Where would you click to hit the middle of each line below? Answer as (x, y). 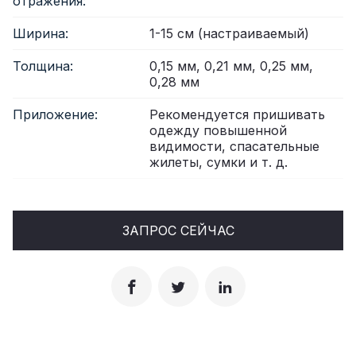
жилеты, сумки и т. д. (219, 162)
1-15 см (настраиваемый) (229, 33)
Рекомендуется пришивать (237, 114)
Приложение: (55, 114)
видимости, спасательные (234, 146)
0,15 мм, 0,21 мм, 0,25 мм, (231, 66)
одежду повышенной (218, 130)
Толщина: (43, 66)
